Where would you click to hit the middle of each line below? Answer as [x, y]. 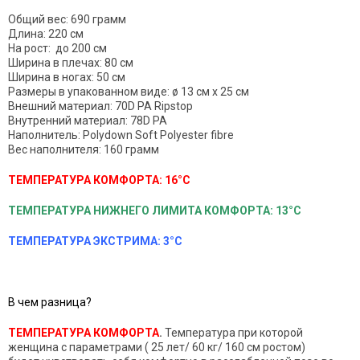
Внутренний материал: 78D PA [88, 121]
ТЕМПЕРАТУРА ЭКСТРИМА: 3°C [95, 241]
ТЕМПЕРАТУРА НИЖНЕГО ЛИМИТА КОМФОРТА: [141, 211]
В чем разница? [50, 302]
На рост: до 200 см [57, 48]
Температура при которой [233, 333]
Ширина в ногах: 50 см [67, 77]
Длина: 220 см [46, 34]
